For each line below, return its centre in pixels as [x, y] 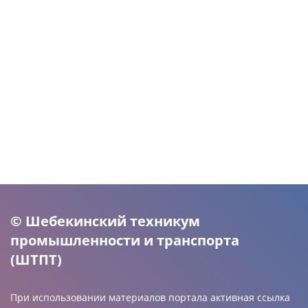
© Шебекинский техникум [105, 221]
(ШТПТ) [36, 260]
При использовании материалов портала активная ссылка [150, 297]
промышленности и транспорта [125, 240]
